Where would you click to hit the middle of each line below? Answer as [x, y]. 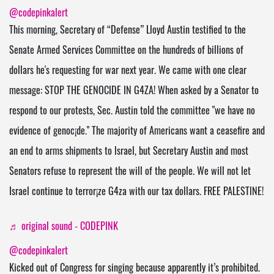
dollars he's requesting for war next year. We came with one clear [128, 71]
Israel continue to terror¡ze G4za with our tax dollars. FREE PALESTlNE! [136, 192]
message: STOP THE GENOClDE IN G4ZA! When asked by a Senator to [134, 91]
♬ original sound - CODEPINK [64, 228]
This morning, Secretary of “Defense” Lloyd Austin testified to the [128, 31]
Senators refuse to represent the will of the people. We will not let [130, 172]
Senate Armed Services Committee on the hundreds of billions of [126, 51]
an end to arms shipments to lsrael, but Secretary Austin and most [129, 152]
